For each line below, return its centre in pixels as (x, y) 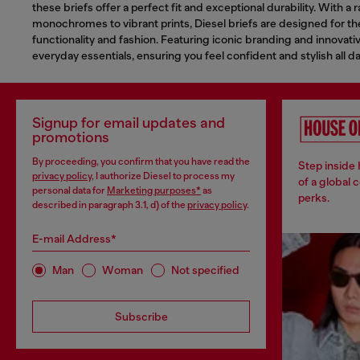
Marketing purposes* (154, 190)
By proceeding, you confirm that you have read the (141, 161)
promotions (71, 137)
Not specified (205, 270)
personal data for (70, 190)
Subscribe (141, 316)
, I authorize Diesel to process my (163, 176)
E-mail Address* (74, 238)
